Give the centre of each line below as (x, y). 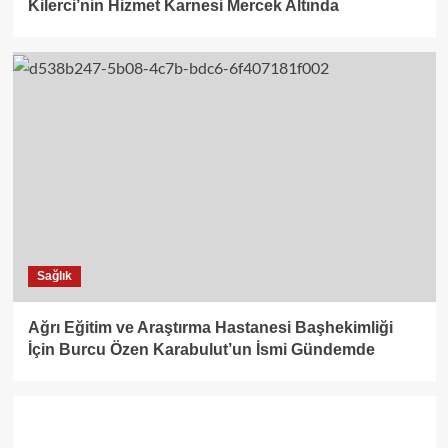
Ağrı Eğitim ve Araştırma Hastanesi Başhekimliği (210, 328)
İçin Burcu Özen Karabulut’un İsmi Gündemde (201, 350)
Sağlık (54, 276)
